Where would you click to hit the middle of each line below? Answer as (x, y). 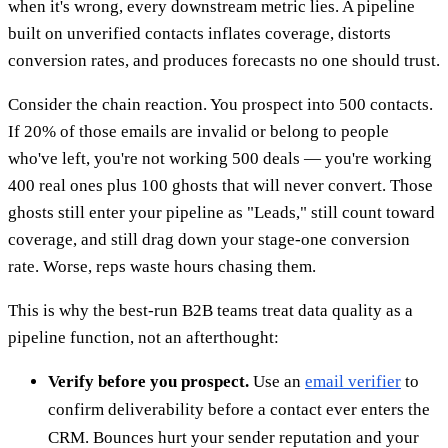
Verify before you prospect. (148, 381)
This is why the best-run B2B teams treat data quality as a (210, 310)
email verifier (353, 381)
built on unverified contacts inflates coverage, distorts (199, 33)
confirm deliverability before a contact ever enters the (239, 409)
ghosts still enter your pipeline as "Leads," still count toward (221, 212)
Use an (277, 381)
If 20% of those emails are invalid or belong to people (198, 131)
